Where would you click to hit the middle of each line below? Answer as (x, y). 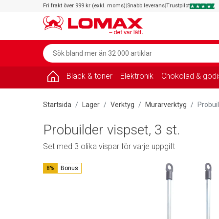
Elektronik (137, 76)
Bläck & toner (89, 76)
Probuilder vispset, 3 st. (112, 130)
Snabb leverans (146, 6)
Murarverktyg (166, 104)
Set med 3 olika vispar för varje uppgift (109, 146)
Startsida (57, 104)
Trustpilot (178, 6)
